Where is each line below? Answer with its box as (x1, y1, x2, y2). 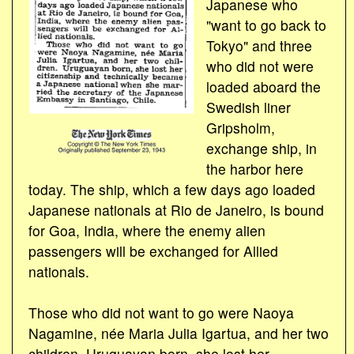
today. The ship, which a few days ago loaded (28, 179, 315, 199)
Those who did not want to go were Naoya (28, 302, 294, 322)
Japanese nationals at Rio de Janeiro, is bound (28, 199, 324, 220)
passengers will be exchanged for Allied (28, 240, 278, 261)
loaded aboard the (205, 76, 321, 96)
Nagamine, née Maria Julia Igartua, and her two (28, 322, 329, 343)
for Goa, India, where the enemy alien (28, 220, 265, 240)
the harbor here (205, 158, 303, 179)
